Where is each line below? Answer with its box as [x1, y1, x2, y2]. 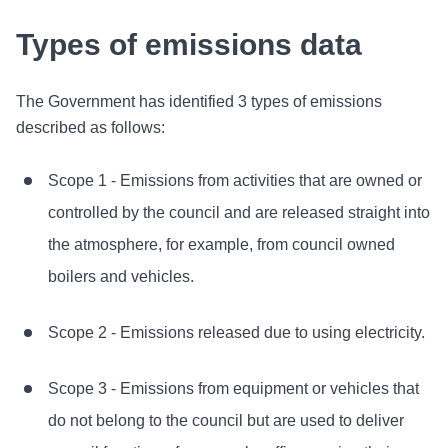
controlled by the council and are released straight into [48, 204, 430, 221]
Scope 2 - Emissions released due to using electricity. [48, 324, 425, 341]
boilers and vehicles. [48, 268, 194, 285]
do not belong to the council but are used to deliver [48, 412, 404, 429]
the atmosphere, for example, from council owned [48, 236, 395, 253]
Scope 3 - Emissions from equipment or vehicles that [48, 380, 419, 397]
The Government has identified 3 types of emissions [16, 93, 382, 110]
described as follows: [16, 119, 165, 136]
